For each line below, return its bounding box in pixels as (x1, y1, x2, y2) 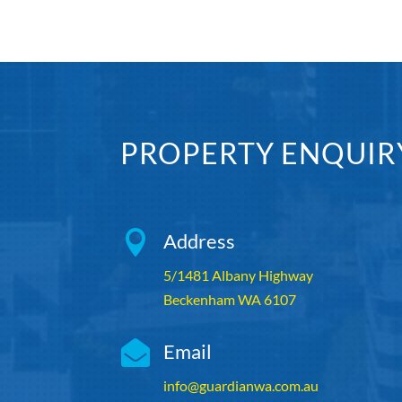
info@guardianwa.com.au (162, 376, 319, 394)
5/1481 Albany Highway (162, 267, 313, 284)
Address (162, 229, 235, 254)
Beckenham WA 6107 (162, 291, 296, 309)
